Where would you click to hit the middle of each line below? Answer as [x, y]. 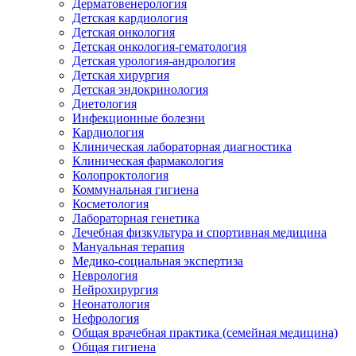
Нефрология [106, 318]
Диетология [104, 104]
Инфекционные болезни [139, 118]
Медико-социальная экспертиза [158, 261]
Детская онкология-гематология [159, 46]
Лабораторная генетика [136, 218]
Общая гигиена [114, 347]
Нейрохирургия [115, 290]
